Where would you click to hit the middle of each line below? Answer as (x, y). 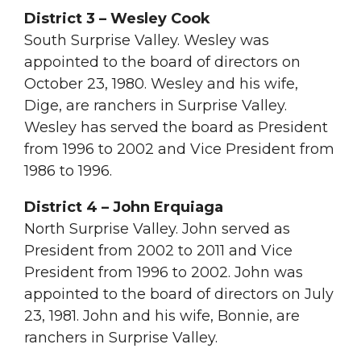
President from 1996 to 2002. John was (164, 272)
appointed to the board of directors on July (179, 294)
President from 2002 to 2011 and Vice (158, 250)
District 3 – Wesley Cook (117, 18)
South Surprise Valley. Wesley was (147, 40)
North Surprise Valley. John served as (157, 228)
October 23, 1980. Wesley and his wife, (161, 83)
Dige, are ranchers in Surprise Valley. (156, 105)
